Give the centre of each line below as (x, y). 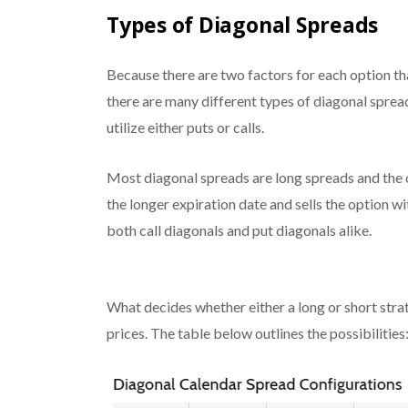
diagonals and (206, 229)
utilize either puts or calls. (185, 127)
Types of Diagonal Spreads (242, 24)
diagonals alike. (322, 229)
